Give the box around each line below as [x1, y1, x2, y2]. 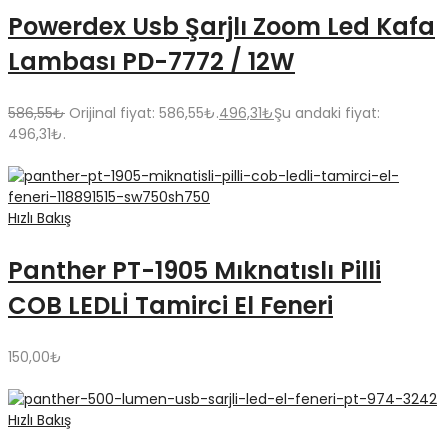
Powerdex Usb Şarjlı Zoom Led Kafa [8, 10, 435, 44]
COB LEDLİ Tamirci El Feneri [8, 289, 333, 323]
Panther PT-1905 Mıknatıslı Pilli [8, 254, 381, 288]
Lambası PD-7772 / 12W [8, 45, 295, 79]
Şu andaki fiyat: [274, 103, 380, 124]
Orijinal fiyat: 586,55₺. [69, 103, 219, 124]
